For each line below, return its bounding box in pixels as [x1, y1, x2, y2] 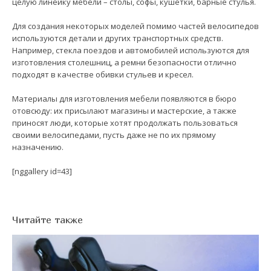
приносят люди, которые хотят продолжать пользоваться [12, 117, 238, 128]
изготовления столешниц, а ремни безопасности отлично [12, 56, 237, 68]
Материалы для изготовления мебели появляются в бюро [12, 93, 237, 104]
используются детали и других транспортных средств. [12, 32, 223, 44]
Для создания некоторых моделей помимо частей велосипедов [12, 20, 259, 31]
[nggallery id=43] [12, 165, 72, 177]
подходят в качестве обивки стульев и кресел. [12, 68, 194, 80]
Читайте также [12, 213, 83, 226]
